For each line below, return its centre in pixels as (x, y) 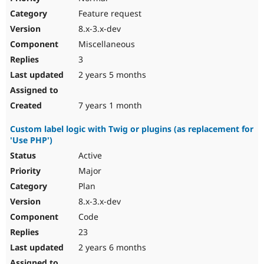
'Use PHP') (31, 140)
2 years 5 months (111, 75)
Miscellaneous (105, 44)
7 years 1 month (109, 105)
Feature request (109, 14)
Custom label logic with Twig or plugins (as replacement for (132, 129)
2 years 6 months (111, 247)
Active (89, 156)
